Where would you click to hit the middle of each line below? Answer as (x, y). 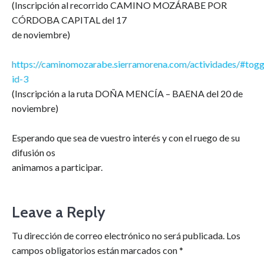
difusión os (34, 153)
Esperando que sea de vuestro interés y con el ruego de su (126, 138)
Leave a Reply (59, 212)
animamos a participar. (57, 167)
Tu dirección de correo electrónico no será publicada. (118, 236)
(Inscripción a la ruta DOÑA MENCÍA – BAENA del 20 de (127, 94)
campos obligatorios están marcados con (95, 250)
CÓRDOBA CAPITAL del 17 (69, 20)
